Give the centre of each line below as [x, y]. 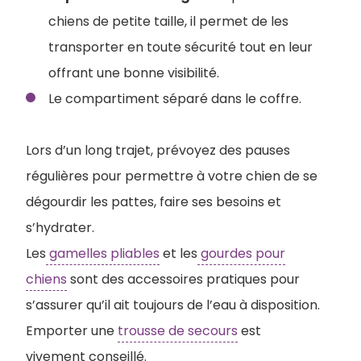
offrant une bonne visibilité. [134, 73]
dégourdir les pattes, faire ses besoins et [154, 201]
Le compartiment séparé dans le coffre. [175, 98]
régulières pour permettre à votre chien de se [172, 176]
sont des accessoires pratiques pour [183, 279]
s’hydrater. [62, 227]
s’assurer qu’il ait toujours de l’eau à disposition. [173, 305]
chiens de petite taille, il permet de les [168, 21]
